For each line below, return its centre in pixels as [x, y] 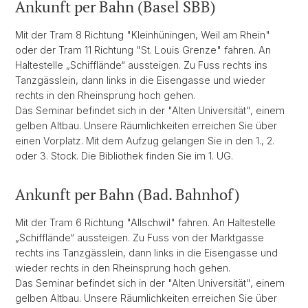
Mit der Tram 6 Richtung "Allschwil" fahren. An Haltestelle [145, 222]
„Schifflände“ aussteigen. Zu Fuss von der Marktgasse [140, 237]
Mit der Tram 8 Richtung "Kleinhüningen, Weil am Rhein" [143, 34]
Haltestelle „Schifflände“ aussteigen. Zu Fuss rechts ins [141, 65]
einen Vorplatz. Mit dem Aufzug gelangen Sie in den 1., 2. [145, 140]
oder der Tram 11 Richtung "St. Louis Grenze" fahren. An [143, 49]
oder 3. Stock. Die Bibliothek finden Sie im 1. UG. [124, 155]
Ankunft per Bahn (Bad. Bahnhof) [128, 194]
